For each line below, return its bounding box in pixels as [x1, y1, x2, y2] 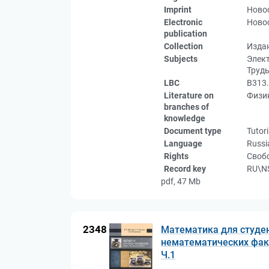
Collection [164, 41, 203, 51]
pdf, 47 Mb [161, 177, 201, 186]
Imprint [164, 5, 192, 14]
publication [164, 29, 207, 38]
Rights [164, 151, 189, 161]
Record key [164, 164, 206, 174]
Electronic [164, 17, 202, 27]
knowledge [164, 113, 205, 123]
